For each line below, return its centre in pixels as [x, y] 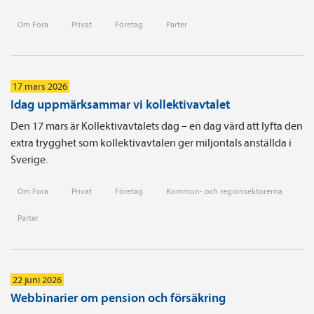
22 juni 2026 [37, 279]
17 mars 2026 [40, 86]
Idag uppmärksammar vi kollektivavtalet [120, 104]
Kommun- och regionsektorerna [224, 191]
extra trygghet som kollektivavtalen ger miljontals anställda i [151, 142]
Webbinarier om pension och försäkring [118, 297]
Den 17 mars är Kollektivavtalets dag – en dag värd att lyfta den [157, 125]
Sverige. [29, 159]
